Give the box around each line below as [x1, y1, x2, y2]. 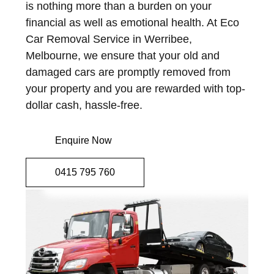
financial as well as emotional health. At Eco [26, 16, 239, 29]
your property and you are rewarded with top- [26, 82, 245, 95]
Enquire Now [55, 135, 112, 146]
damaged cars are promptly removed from [26, 65, 231, 78]
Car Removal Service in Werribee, [26, 32, 192, 45]
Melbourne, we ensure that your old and [26, 49, 220, 62]
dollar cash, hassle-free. [26, 98, 143, 111]
